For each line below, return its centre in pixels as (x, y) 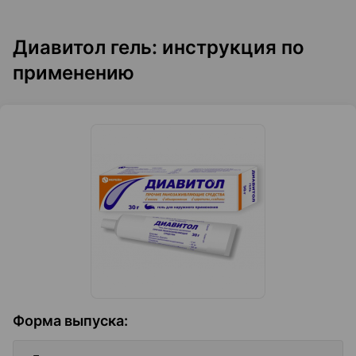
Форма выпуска (68, 321)
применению (74, 73)
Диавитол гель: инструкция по (159, 47)
